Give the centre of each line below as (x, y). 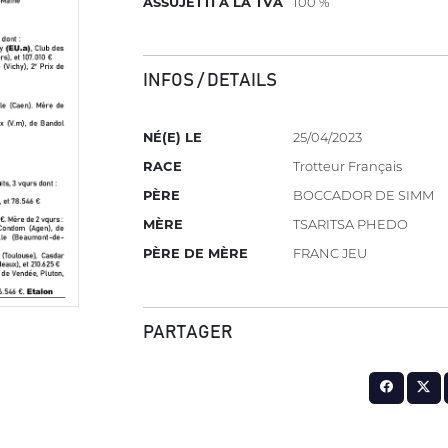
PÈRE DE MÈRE (196, 253)
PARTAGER (188, 332)
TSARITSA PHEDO (351, 224)
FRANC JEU (330, 253)
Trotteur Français (348, 166)
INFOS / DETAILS (210, 80)
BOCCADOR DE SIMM (364, 195)
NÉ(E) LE (173, 137)
